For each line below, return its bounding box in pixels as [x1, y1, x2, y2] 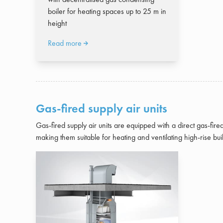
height [48, 17, 67, 28]
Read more [48, 37, 82, 48]
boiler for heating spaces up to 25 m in [48, 5, 166, 16]
